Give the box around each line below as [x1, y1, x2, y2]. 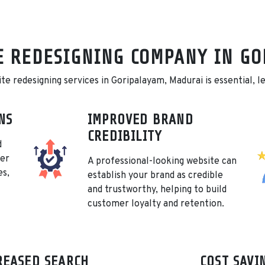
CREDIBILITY [88, 128, 163, 145]
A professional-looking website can [88, 156, 237, 168]
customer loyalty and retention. [88, 198, 224, 211]
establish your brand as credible [88, 170, 223, 182]
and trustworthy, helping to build [88, 184, 227, 196]
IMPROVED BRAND [88, 112, 193, 128]
